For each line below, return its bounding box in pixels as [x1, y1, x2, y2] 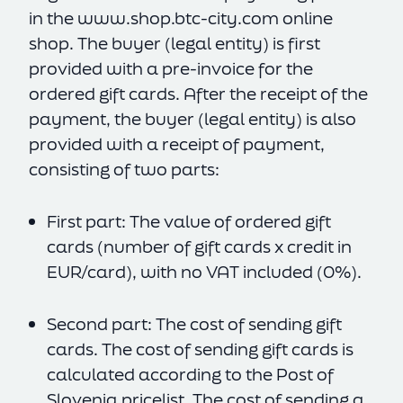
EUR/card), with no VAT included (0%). [47, 260, 362, 283]
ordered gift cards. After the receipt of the [29, 82, 368, 105]
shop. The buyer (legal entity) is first [29, 31, 320, 55]
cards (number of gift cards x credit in [47, 235, 352, 258]
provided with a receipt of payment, [29, 132, 325, 156]
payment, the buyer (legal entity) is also [29, 107, 356, 130]
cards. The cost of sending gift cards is [47, 337, 354, 361]
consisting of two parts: [29, 157, 219, 181]
